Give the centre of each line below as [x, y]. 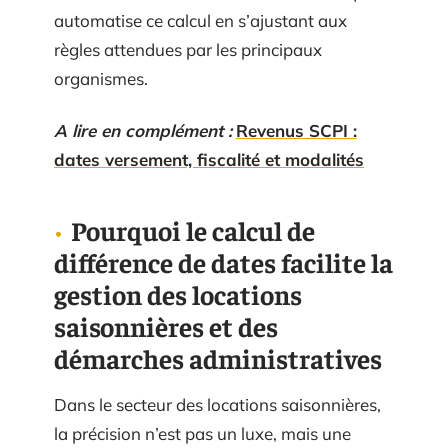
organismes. [101, 78]
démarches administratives [218, 357]
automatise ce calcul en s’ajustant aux [200, 20]
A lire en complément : [143, 130]
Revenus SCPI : [296, 130]
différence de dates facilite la [223, 261]
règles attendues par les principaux [188, 49]
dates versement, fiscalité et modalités [209, 159]
